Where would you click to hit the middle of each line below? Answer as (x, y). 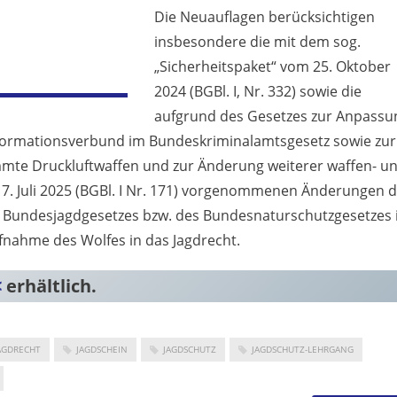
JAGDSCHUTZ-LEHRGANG (303, 349)
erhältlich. (49, 286)
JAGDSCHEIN (102, 349)
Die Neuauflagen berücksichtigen (265, 17)
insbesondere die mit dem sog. (257, 42)
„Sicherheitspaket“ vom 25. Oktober (272, 66)
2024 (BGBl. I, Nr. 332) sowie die (258, 91)
